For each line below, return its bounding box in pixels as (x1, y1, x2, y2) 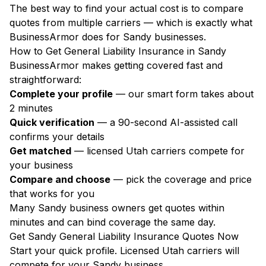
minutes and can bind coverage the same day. (9, 216, 216, 228)
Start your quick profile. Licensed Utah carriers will (9, 245, 239, 256)
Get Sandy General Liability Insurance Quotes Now (9, 230, 239, 242)
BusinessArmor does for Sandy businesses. (9, 31, 206, 43)
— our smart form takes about (113, 88, 254, 100)
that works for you (9, 188, 94, 199)
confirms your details (9, 131, 104, 142)
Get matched (9, 145, 71, 157)
